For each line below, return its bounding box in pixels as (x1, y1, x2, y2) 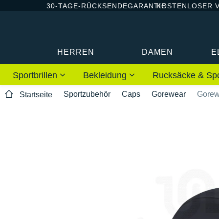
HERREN (57, 47, 95, 56)
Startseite (20, 90, 52, 99)
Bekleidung (83, 70, 129, 80)
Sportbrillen (13, 70, 60, 80)
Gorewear (152, 89, 186, 98)
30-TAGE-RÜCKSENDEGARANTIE (46, 1, 166, 10)
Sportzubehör (64, 89, 110, 98)
